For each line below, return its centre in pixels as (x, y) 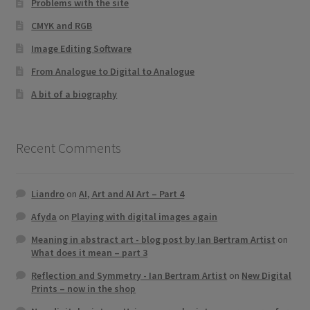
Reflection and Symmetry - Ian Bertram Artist (129, 275)
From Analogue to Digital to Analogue (113, 72)
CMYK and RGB (62, 26)
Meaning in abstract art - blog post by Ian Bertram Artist (154, 239)
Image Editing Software (82, 49)
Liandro (48, 193)
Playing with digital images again (145, 216)
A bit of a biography (74, 94)
